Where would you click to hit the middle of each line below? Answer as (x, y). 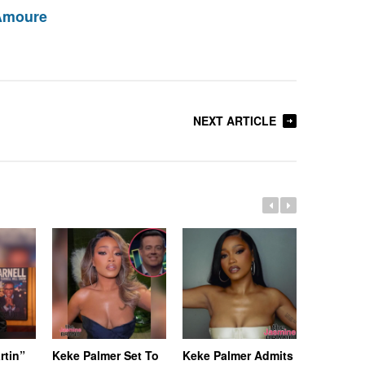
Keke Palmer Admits (238, 355)
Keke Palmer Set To (106, 355)
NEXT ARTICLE (235, 121)
